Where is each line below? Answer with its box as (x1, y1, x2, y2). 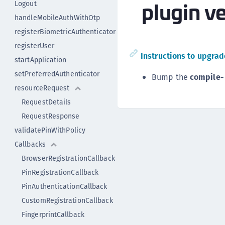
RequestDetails (22, 97, 71, 107)
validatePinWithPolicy (15, 125, 86, 135)
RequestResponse (22, 111, 80, 121)
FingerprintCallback (22, 209, 84, 219)
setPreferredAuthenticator (15, 69, 100, 79)
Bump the (152, 71, 190, 83)
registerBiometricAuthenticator (15, 27, 116, 37)
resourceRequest (15, 83, 70, 93)
